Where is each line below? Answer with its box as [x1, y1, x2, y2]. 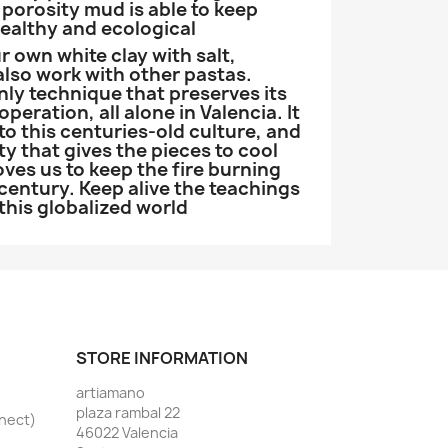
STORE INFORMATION [76, 347, 248, 369]
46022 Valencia [76, 423, 178, 442]
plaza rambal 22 [76, 403, 180, 422]
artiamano [76, 383, 145, 402]
